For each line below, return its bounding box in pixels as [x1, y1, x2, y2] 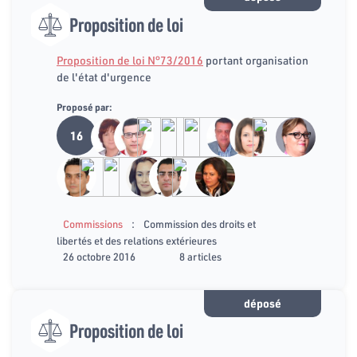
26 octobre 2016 [63, 250, 135, 264]
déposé [243, 296, 281, 311]
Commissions [63, 218, 123, 231]
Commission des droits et [143, 218, 256, 231]
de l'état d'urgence [57, 69, 151, 84]
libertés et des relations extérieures [57, 234, 217, 248]
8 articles [179, 250, 222, 264]
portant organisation [203, 53, 308, 68]
